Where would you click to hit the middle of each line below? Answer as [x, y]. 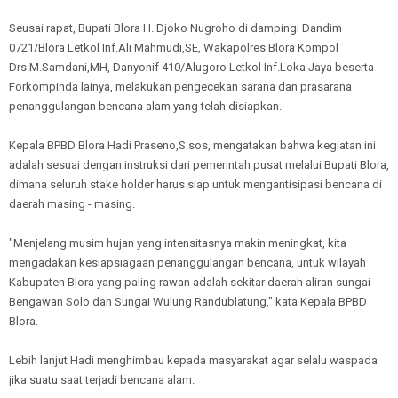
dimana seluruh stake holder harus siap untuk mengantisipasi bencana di [195, 184]
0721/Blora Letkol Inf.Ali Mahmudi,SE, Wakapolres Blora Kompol [174, 47]
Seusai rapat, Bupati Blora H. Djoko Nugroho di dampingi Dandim [175, 28]
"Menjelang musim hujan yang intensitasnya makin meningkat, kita [178, 243]
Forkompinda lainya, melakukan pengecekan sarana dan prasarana [180, 86]
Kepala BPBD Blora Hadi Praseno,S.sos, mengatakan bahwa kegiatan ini [192, 145]
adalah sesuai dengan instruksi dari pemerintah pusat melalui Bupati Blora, [199, 164]
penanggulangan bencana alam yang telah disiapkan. [145, 106]
